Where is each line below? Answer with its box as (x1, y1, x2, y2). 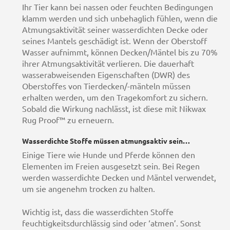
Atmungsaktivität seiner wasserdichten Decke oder (22, 25, 208, 34)
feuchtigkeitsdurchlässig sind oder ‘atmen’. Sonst (22, 218, 201, 228)
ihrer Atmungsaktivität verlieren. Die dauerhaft (22, 59, 194, 68)
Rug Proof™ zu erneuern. (22, 115, 114, 125)
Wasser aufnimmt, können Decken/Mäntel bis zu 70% (22, 47, 218, 57)
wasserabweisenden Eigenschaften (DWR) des (22, 70, 190, 80)
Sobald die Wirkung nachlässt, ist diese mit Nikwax (22, 104, 206, 113)
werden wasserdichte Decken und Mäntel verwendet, (22, 173, 216, 183)
